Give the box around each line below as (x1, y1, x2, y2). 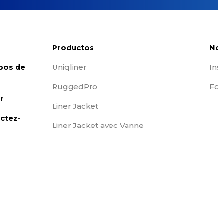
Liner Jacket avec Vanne (52, 121, 144, 130)
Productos (52, 43, 94, 52)
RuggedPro (52, 82, 97, 91)
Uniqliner (52, 62, 87, 72)
